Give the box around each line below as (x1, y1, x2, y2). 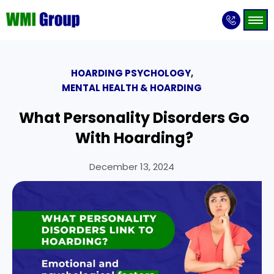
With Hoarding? (75, 128, 193, 148)
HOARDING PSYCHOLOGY (70, 67, 191, 80)
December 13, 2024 (89, 160, 175, 173)
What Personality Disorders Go (18, 108, 250, 128)
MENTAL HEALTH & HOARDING (62, 81, 202, 94)
